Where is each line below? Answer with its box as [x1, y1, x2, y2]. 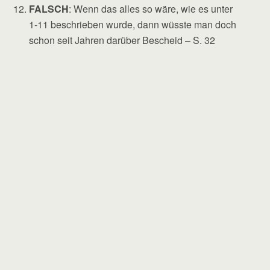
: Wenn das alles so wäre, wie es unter [69, 1, 233, 16]
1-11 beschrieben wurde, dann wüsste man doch [29, 17, 237, 31]
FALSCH [29, 1, 69, 16]
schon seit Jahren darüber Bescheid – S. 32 [29, 33, 216, 47]
